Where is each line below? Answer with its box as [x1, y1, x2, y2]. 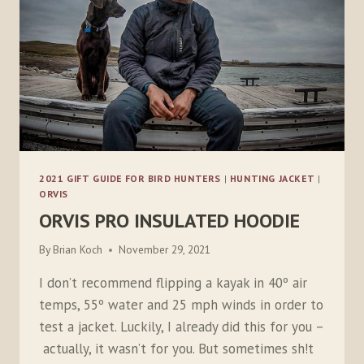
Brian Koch [53, 242, 103, 258]
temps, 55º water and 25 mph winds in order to [39, 296, 323, 314]
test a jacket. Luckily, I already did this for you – [39, 318, 324, 336]
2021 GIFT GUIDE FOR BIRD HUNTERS [39, 171, 222, 184]
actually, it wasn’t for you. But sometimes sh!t [39, 340, 314, 358]
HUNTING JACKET [229, 171, 315, 184]
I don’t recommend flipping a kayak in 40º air [39, 274, 307, 292]
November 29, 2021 [119, 242, 211, 258]
